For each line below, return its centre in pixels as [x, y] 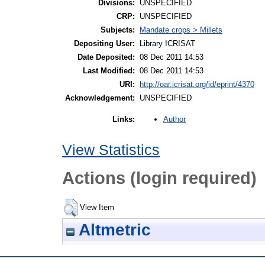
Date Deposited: [106, 57]
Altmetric [113, 229]
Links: [124, 119]
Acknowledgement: [100, 98]
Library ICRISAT [167, 44]
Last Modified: [109, 71]
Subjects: [118, 30]
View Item [97, 207]
